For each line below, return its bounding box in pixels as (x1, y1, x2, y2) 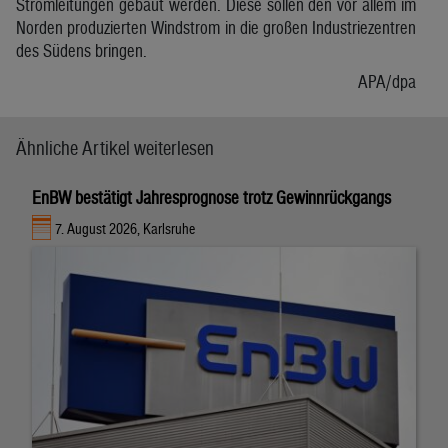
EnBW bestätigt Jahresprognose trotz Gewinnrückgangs (32, 186, 391, 208)
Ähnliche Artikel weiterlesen (16, 136, 214, 159)
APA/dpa (358, 70, 416, 92)
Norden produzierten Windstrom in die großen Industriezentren (16, 16, 416, 38)
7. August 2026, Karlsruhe (55, 220, 196, 238)
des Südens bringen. (16, 39, 147, 61)
